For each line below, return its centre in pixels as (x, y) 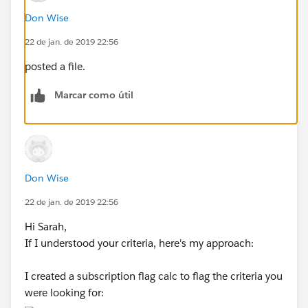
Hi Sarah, (46, 226)
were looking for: (64, 292)
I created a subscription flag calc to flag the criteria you (154, 276)
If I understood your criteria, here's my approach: (139, 243)
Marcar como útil (94, 95)
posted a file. (55, 66)
